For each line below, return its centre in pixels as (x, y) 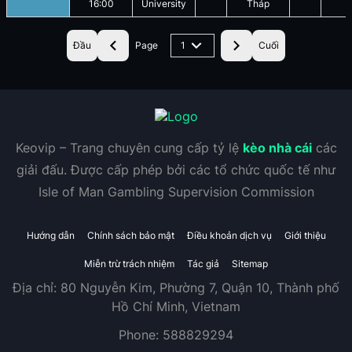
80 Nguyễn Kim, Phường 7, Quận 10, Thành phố (200, 288)
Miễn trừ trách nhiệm (129, 264)
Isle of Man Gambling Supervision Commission (176, 192)
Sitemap (250, 264)
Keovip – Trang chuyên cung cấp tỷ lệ (129, 148)
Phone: (141, 335)
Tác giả (203, 264)
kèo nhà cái (277, 148)
